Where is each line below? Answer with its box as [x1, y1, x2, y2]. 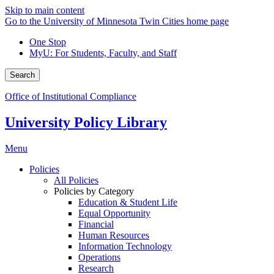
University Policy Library [5, 114, 167, 130]
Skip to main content [5, 5, 84, 15]
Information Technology [78, 240, 172, 251]
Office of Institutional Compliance [5, 91, 136, 102]
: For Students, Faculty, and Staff [50, 48, 177, 58]
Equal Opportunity [78, 207, 150, 218]
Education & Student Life [78, 196, 177, 207]
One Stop [29, 37, 66, 47]
